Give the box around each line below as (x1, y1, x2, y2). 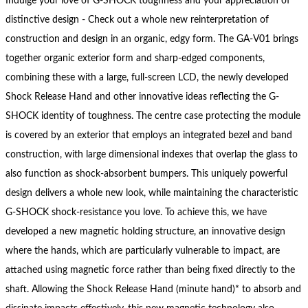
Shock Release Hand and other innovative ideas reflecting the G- (5, 92, 279, 102)
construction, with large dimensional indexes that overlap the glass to (5, 150, 298, 159)
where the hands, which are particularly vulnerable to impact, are (5, 246, 280, 256)
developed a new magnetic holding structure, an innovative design (5, 227, 285, 236)
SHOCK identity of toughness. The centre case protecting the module (5, 111, 300, 121)
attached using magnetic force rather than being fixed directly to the (5, 265, 295, 275)
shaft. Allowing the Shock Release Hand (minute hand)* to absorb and (5, 285, 301, 294)
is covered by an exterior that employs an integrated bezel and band (5, 131, 292, 140)
